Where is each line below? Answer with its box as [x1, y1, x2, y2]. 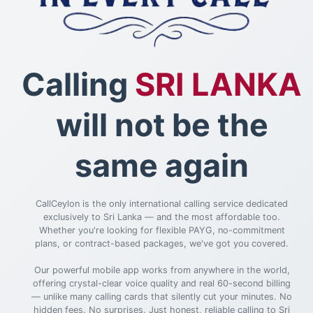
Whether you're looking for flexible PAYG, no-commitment [38, 224, 285, 235]
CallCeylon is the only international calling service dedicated [36, 198, 288, 209]
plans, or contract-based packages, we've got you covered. [35, 238, 289, 249]
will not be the [55, 105, 268, 144]
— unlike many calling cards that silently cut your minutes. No [31, 291, 292, 302]
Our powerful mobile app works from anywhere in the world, [34, 264, 290, 275]
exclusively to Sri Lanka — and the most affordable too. [43, 211, 280, 222]
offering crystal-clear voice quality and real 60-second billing [33, 277, 291, 289]
